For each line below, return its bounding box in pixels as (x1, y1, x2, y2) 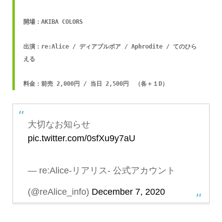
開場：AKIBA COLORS (23, 18, 83, 25)
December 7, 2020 (91, 187, 165, 197)
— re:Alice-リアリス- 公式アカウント (27, 166, 175, 176)
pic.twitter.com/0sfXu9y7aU (27, 133, 135, 143)
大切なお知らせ (27, 119, 90, 129)
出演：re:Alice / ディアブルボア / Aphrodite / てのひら (23, 43, 197, 50)
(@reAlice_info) (27, 187, 92, 197)
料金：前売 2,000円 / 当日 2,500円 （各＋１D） (23, 80, 168, 87)
